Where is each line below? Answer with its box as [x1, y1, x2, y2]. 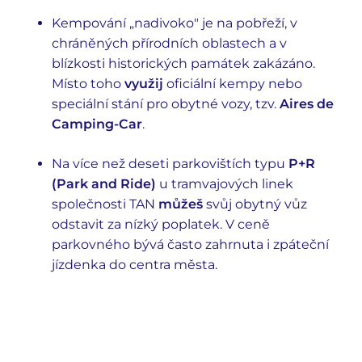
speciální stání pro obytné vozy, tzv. [52, 96, 280, 112]
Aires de [280, 96, 334, 112]
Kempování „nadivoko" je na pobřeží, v [52, 15, 297, 31]
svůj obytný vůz [203, 196, 307, 212]
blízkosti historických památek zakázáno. [52, 56, 315, 71]
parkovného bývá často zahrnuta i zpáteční [52, 237, 329, 252]
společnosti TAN [52, 196, 158, 212]
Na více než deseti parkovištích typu [52, 156, 288, 171]
